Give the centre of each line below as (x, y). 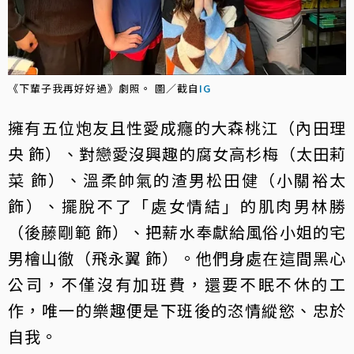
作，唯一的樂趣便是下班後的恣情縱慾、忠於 (177, 310)
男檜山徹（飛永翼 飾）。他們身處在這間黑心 (177, 258)
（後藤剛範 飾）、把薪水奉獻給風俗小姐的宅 (177, 232)
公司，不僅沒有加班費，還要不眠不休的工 (177, 284)
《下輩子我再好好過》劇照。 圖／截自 (104, 88)
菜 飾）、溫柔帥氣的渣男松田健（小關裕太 (177, 179)
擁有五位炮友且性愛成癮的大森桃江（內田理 (177, 127)
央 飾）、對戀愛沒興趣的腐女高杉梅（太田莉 (177, 153)
